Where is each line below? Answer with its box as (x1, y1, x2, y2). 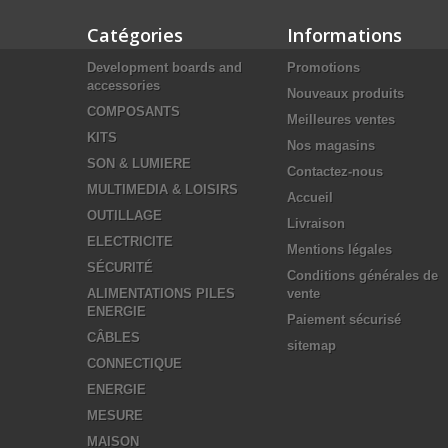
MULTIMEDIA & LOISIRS (87, 182, 238, 197)
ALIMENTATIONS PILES (87, 286, 235, 301)
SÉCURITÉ (87, 260, 153, 275)
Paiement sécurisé (287, 312, 401, 327)
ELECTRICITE (87, 234, 173, 249)
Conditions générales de (287, 268, 438, 283)
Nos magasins (287, 138, 375, 153)
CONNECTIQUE (87, 356, 182, 371)
